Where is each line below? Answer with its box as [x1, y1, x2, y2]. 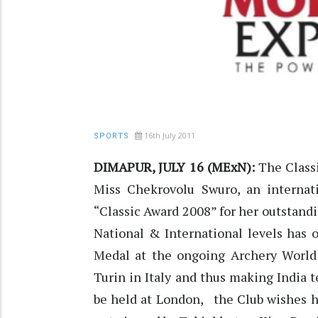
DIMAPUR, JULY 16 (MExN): [94, 158, 255, 176]
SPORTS [94, 131, 129, 141]
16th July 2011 [144, 130, 195, 141]
